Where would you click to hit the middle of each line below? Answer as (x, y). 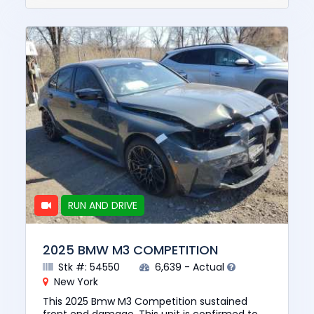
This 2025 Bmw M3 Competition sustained (145, 302)
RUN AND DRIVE (103, 205)
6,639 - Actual (190, 267)
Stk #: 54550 (88, 267)
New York (75, 282)
